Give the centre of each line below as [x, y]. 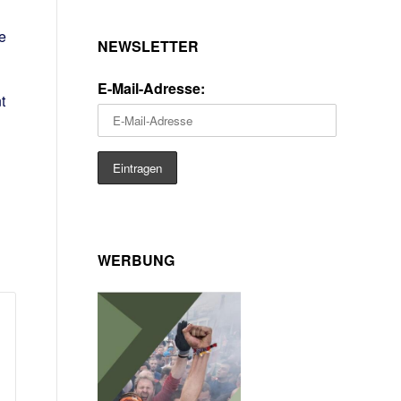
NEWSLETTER [148, 46]
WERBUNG [136, 260]
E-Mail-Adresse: [151, 88]
